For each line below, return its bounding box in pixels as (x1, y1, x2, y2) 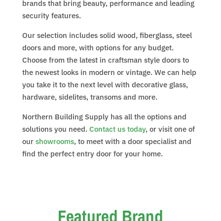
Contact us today (89, 124, 146, 134)
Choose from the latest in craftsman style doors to (22, 55, 189, 65)
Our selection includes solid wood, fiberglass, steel (22, 30, 192, 40)
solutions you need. (22, 124, 89, 134)
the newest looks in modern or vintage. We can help (22, 67, 196, 77)
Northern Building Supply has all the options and (22, 111, 186, 121)
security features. (22, 10, 81, 20)
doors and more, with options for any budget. (22, 42, 174, 52)
